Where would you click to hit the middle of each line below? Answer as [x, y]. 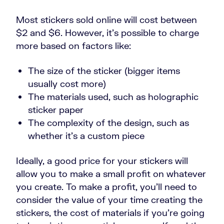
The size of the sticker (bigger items [104, 71]
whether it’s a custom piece [86, 136]
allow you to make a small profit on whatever [111, 174]
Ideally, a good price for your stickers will [102, 161]
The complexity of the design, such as [108, 123]
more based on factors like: [73, 46]
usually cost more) [67, 84]
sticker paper [56, 110]
